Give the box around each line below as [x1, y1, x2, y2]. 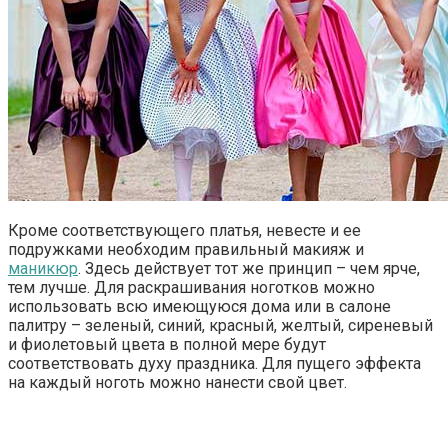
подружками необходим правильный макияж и [8, 240, 364, 260]
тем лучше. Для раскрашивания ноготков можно [8, 278, 375, 298]
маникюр [8, 259, 78, 279]
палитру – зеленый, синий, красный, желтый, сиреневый [8, 316, 433, 336]
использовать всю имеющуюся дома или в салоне [8, 297, 391, 317]
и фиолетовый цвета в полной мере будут [8, 335, 326, 355]
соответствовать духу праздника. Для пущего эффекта [8, 354, 421, 374]
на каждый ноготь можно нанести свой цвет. [8, 373, 347, 393]
